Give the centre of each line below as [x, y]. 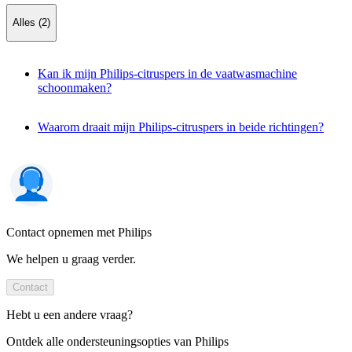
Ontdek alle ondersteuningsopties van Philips [117, 341]
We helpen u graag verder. [71, 258]
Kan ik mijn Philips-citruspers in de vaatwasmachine [167, 73]
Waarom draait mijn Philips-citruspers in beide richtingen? [181, 126]
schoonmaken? [75, 87]
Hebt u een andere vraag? [70, 314]
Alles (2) [31, 23]
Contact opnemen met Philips [79, 232]
